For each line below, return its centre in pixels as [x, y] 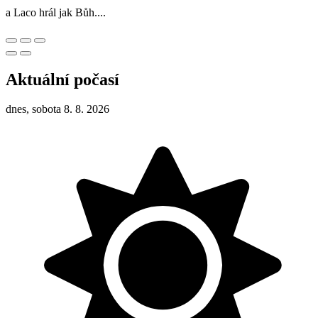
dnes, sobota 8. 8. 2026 [57, 109]
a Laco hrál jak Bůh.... [56, 12]
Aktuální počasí [62, 79]
